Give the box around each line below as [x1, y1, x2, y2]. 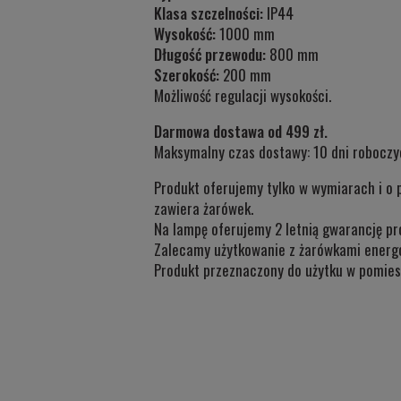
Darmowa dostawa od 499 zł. [154, 119, 328, 142]
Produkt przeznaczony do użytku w [154, 258, 359, 281]
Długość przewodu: [154, 42, 266, 65]
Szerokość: [154, 63, 219, 86]
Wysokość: [154, 21, 216, 45]
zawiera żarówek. [154, 196, 253, 219]
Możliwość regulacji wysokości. [154, 83, 331, 107]
